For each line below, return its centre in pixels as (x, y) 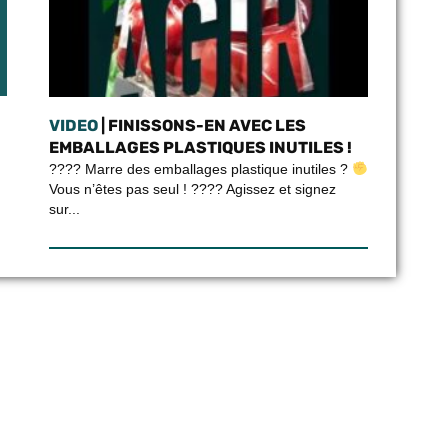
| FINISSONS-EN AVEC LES (201, 125)
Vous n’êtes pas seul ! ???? (135, 189)
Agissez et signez (279, 189)
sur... (64, 209)
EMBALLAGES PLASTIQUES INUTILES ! (200, 147)
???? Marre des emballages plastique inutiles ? (200, 169)
